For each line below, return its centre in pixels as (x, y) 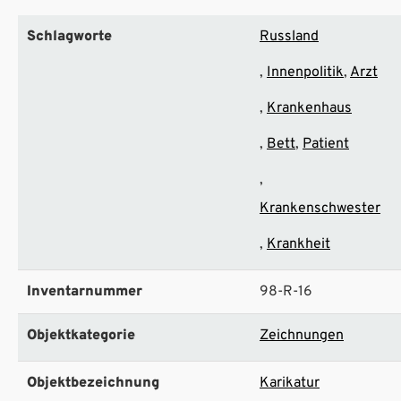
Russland (289, 36)
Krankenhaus (309, 108)
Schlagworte (69, 36)
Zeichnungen (302, 335)
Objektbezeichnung (93, 383)
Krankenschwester (320, 208)
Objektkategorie (81, 335)
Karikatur (290, 383)
